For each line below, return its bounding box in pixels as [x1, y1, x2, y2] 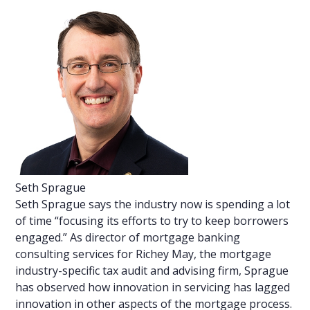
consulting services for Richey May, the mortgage [15, 246, 272, 262]
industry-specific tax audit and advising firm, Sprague [15, 263, 289, 279]
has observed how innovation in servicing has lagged [15, 280, 291, 295]
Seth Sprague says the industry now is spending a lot [15, 197, 291, 212]
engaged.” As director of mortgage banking [15, 230, 241, 246]
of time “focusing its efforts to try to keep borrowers [15, 213, 289, 229]
